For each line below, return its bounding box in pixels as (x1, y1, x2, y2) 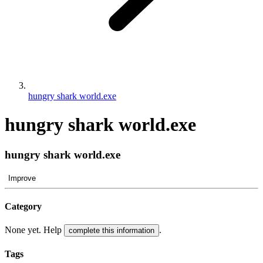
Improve (8, 173, 36, 183)
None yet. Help (5, 225, 64, 235)
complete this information (69, 226, 154, 235)
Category (5, 201, 42, 211)
